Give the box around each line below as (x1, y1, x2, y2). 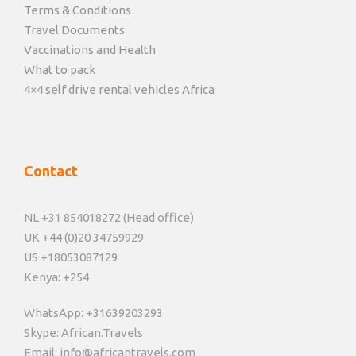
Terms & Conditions (24, 3, 131, 17)
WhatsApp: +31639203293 (24, 306, 163, 320)
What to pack (24, 63, 95, 77)
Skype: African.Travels (24, 326, 143, 340)
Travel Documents (24, 23, 125, 37)
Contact (24, 163, 78, 180)
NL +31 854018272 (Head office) (24, 211, 194, 225)
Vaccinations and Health (24, 43, 156, 57)
